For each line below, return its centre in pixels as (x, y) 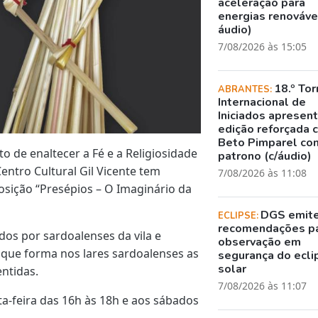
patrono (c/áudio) (265, 156)
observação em (260, 242)
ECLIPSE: (240, 215)
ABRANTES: (246, 89)
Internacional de (262, 102)
